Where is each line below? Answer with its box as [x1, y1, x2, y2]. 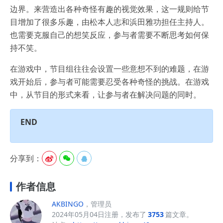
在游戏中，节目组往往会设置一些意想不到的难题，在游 [10, 63, 209, 75]
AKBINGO [52, 199, 84, 209]
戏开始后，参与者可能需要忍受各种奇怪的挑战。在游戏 [10, 76, 209, 88]
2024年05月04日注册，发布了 [52, 209, 146, 219]
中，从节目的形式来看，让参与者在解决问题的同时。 [10, 89, 201, 101]
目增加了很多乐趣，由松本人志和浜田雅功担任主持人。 [10, 16, 209, 28]
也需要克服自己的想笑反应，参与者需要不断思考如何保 [10, 29, 209, 41]
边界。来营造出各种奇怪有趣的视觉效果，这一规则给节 [10, 3, 209, 15]
